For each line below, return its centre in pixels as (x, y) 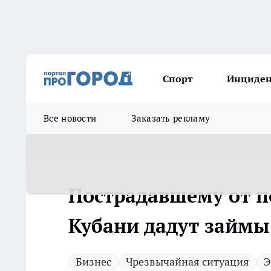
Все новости (70, 118)
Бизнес (93, 262)
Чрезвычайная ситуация (188, 262)
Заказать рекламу (171, 118)
